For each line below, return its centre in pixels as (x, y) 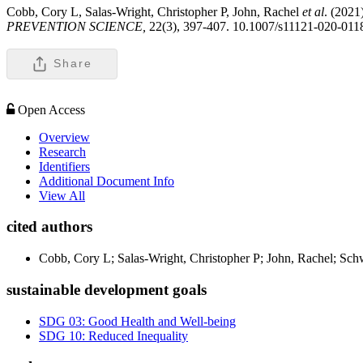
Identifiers (64, 166)
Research (62, 152)
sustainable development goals (107, 289)
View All (62, 195)
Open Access (51, 109)
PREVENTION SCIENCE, (78, 26)
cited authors (49, 227)
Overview (64, 137)
